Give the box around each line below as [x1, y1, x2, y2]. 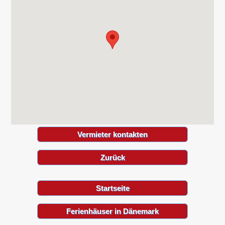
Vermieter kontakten [77, 130, 148, 139]
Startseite [95, 184, 130, 193]
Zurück [100, 153, 125, 162]
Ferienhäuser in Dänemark [66, 207, 159, 216]
